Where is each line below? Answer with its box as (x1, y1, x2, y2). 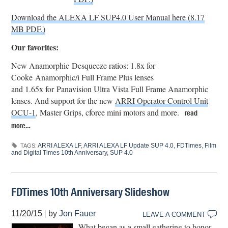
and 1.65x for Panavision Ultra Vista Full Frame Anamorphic (11, 83, 209, 94)
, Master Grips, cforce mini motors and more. (36, 106, 182, 118)
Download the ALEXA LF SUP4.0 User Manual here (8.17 (11, 12, 205, 23)
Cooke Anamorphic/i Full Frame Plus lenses (11, 71, 154, 82)
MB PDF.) (11, 23, 46, 35)
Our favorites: (11, 41, 59, 53)
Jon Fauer (59, 209, 96, 218)
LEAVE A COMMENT (142, 211, 206, 219)
